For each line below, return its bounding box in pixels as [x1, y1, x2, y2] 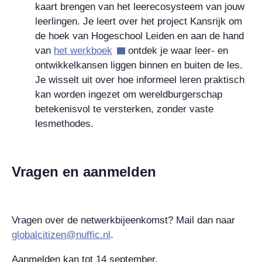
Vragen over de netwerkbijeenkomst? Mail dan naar [12, 214, 235, 226]
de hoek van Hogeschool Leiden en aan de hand [35, 30, 244, 42]
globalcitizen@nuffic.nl [12, 229, 111, 240]
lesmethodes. [35, 118, 94, 129]
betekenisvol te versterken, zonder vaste [35, 103, 213, 115]
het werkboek [54, 44, 112, 56]
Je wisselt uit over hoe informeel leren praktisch [35, 74, 244, 85]
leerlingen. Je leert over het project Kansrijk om [35, 15, 242, 27]
